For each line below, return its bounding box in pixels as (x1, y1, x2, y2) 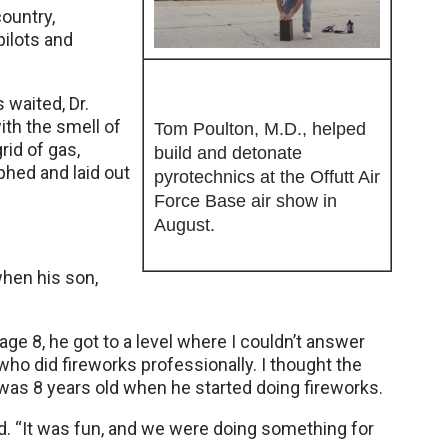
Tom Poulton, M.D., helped (154, 119, 366, 139)
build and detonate (154, 143, 302, 163)
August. (154, 215, 215, 235)
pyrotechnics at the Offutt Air (154, 167, 380, 187)
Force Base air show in (154, 191, 337, 211)
